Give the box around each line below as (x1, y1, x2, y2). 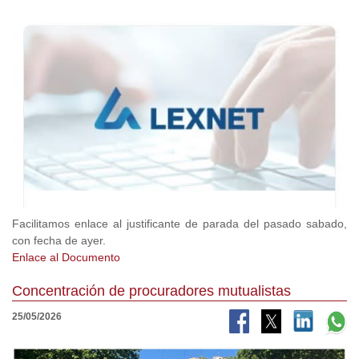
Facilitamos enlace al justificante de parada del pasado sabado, (12, 217, 347, 231)
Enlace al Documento (12, 251, 120, 264)
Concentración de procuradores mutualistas (12, 283, 291, 300)
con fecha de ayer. (12, 234, 106, 248)
